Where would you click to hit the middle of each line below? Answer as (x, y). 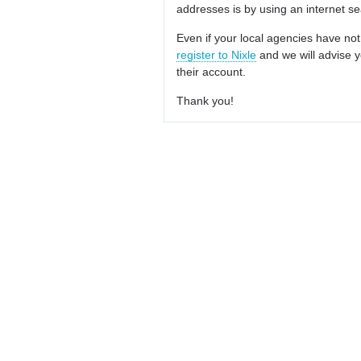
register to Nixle (216, 54)
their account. (211, 71)
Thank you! (205, 100)
